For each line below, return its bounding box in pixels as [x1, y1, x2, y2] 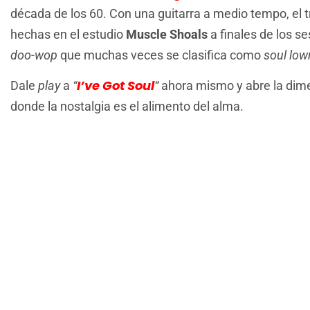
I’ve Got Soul [77, 77, 154, 95]
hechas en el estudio [10, 26, 126, 42]
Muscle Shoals [126, 26, 208, 42]
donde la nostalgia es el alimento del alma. [10, 99, 244, 114]
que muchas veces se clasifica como [57, 47, 264, 62]
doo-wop [10, 47, 57, 62]
